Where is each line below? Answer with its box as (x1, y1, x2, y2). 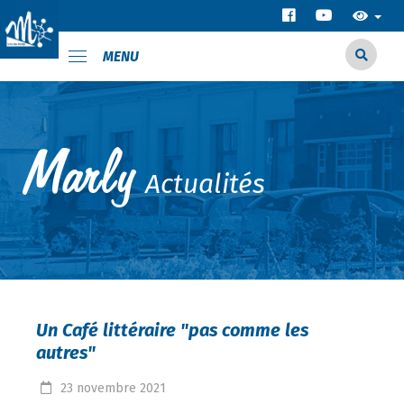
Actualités (145, 168, 265, 200)
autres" (36, 342, 96, 363)
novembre (77, 381, 136, 396)
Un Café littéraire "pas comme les (36, 319, 308, 341)
